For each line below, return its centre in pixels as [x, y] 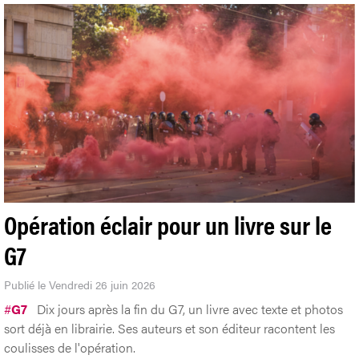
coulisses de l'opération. [70, 347]
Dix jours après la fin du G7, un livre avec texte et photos [190, 309]
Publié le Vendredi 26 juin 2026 [80, 284]
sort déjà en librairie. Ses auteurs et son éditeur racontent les [169, 328]
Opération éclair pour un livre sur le [168, 224]
